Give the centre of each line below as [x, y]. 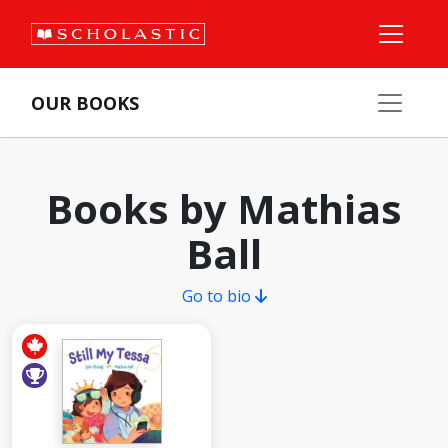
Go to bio [218, 296]
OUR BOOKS [85, 103]
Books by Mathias [224, 208]
